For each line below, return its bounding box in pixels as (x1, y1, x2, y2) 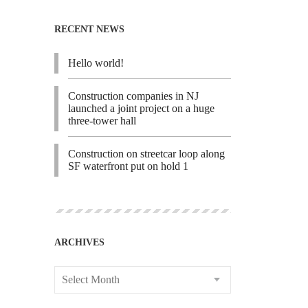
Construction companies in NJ (67, 90, 199, 102)
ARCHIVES (54, 237, 104, 247)
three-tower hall (67, 115, 136, 126)
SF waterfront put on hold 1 (67, 160, 188, 172)
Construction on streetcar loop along (67, 148, 225, 159)
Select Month (61, 274, 120, 285)
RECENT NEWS (54, 24, 124, 34)
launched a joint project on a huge (67, 102, 214, 114)
